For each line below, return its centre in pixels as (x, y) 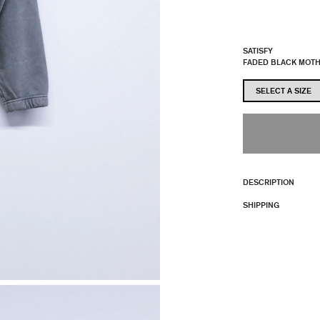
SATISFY (258, 50)
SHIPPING (261, 204)
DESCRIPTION (269, 181)
